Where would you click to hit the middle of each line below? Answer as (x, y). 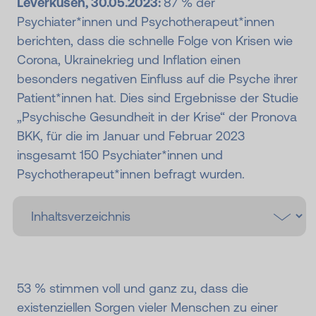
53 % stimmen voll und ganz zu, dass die (133, 288)
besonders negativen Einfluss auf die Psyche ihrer (157, 79)
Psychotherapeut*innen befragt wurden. (131, 174)
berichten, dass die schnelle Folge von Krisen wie (155, 41)
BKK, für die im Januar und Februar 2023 (131, 136)
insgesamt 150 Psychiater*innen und (120, 155)
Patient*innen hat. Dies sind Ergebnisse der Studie (158, 98)
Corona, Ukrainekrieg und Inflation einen (129, 60)
